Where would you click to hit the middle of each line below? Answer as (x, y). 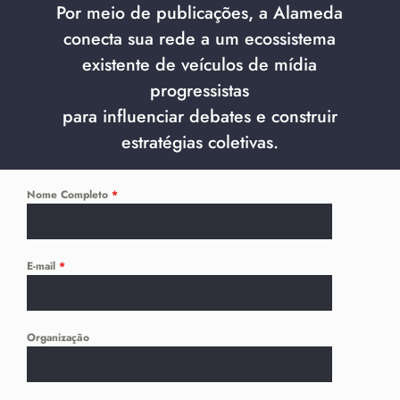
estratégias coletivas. (200, 142)
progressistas (200, 90)
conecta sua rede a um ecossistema (200, 38)
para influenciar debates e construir (200, 116)
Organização (58, 338)
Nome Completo (69, 195)
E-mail (43, 267)
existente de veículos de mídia (200, 64)
